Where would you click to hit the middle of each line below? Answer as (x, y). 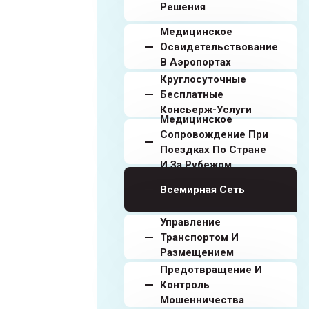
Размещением (197, 252)
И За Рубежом (196, 165)
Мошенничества (202, 300)
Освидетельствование (219, 47)
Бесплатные (192, 94)
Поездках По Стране (213, 149)
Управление (190, 222)
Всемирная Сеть (202, 189)
